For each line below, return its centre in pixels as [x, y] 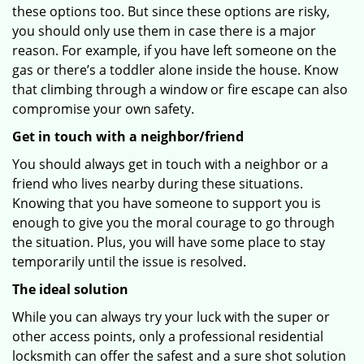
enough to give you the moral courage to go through [173, 223]
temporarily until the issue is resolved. [129, 262]
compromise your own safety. [103, 109]
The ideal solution [70, 289]
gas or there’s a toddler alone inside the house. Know [175, 70]
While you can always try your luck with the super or [171, 317]
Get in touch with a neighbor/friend [128, 136]
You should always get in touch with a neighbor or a [170, 164]
